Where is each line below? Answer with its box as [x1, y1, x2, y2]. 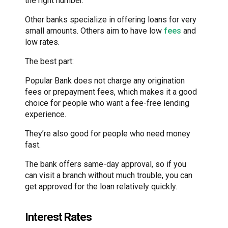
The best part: [25, 56, 74, 66]
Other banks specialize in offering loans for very [25, 14, 196, 24]
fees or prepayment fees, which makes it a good [25, 87, 197, 97]
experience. [25, 109, 66, 119]
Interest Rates [25, 210, 92, 223]
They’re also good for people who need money [25, 128, 190, 138]
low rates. [25, 37, 60, 47]
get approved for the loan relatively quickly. [25, 181, 177, 191]
